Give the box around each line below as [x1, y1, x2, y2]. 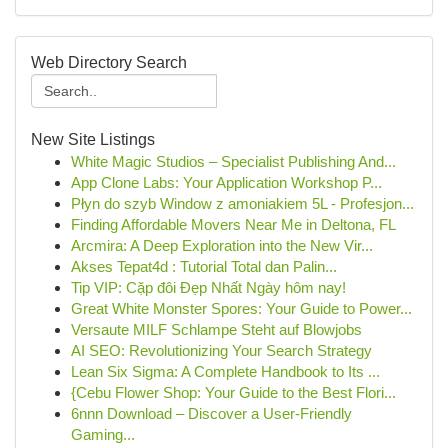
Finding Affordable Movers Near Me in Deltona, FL [71, 216, 396, 233]
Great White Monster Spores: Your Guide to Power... [71, 300, 412, 317]
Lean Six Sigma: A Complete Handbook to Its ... [71, 363, 380, 380]
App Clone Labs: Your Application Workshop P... [71, 174, 382, 191]
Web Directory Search [31, 54, 187, 71]
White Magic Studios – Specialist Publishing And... [71, 153, 396, 170]
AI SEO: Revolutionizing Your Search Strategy [71, 342, 372, 359]
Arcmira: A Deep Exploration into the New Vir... [71, 237, 373, 254]
